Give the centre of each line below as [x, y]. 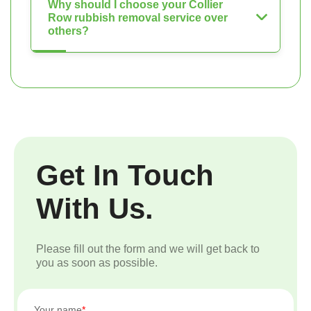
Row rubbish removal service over [138, 18]
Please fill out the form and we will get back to [148, 249]
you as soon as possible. [97, 263]
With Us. [95, 209]
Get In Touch [125, 175]
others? [68, 31]
